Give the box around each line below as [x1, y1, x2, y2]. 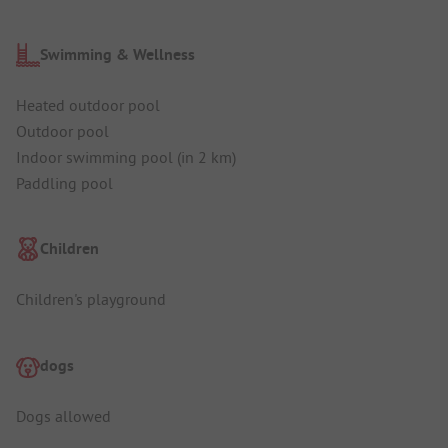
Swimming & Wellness [40, 43, 195, 65]
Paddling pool [16, 172, 113, 193]
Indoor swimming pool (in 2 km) [16, 146, 236, 167]
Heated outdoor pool [16, 94, 160, 115]
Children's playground [16, 289, 166, 310]
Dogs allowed [16, 405, 111, 426]
